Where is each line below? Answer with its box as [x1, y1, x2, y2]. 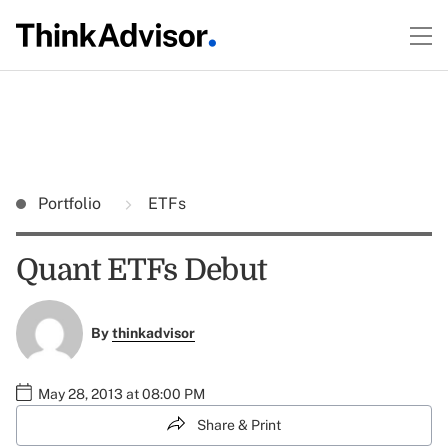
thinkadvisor [111, 325, 195, 342]
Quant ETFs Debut [16, 253, 266, 287]
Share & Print [197, 416, 281, 433]
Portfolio [38, 194, 105, 213]
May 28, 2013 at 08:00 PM [38, 385, 205, 402]
